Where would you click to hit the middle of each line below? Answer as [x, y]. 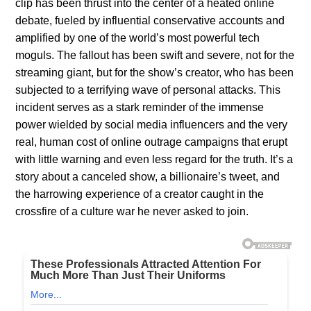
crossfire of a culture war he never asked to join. [132, 211]
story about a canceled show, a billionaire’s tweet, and [148, 176]
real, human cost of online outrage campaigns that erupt [152, 142]
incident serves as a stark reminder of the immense [140, 107]
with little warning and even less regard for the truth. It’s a [154, 159]
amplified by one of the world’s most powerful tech [138, 37]
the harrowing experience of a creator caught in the [140, 194]
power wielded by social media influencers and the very [152, 124]
